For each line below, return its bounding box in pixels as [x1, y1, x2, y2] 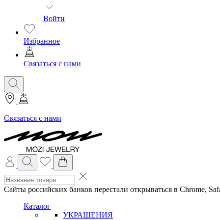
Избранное [24, 37, 60, 45]
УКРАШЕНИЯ [63, 211, 113, 219]
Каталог [24, 202, 51, 210]
